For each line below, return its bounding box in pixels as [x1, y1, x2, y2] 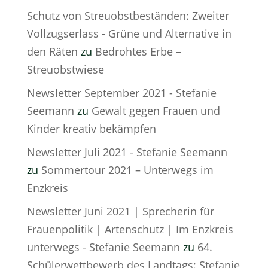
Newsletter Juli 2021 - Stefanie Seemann [26, 145, 227, 159]
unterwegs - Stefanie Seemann [26, 240, 180, 254]
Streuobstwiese [26, 62, 104, 77]
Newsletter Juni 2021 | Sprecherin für [26, 204, 214, 218]
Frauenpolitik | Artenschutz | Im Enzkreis [26, 222, 233, 236]
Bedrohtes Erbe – [95, 44, 181, 59]
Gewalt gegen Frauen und [91, 103, 220, 118]
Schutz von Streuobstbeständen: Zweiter [26, 8, 229, 23]
